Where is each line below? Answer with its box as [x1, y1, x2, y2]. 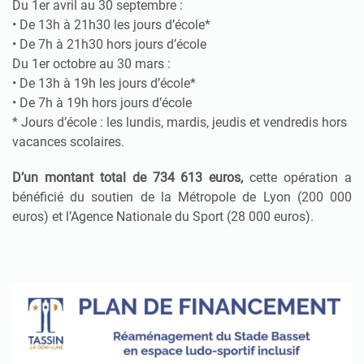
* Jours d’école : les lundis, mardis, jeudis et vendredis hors [12, 114, 347, 130]
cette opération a [243, 169, 353, 185]
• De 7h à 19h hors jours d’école [12, 94, 192, 110]
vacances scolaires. [12, 133, 124, 149]
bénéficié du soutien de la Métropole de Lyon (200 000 [12, 188, 352, 205]
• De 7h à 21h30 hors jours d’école [12, 36, 206, 52]
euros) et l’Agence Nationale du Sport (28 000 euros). [12, 208, 314, 224]
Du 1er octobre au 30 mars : [12, 55, 171, 71]
